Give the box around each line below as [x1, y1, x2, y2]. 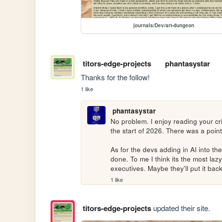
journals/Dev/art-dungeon [133, 22, 194, 29]
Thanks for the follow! [81, 71, 150, 82]
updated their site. [151, 203, 210, 214]
